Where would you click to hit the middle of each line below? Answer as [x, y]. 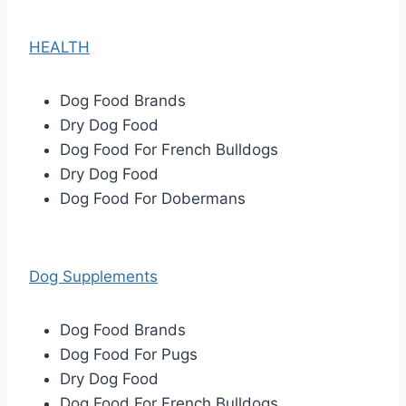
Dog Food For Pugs [129, 355]
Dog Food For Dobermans [153, 199]
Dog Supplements [93, 277]
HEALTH [59, 48]
